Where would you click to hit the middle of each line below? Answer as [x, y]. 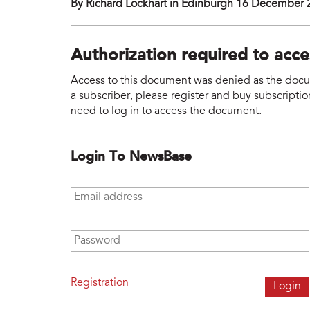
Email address [106, 193]
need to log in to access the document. [166, 111]
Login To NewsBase [131, 157]
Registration [100, 283]
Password [95, 236]
